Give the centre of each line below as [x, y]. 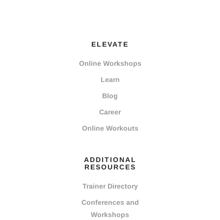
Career [110, 112]
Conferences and [110, 203]
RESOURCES [110, 167]
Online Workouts [110, 128]
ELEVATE [110, 44]
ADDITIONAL [110, 160]
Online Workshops [110, 64]
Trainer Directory [110, 186]
